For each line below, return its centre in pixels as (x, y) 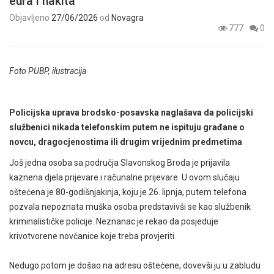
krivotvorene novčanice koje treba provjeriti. (93, 236)
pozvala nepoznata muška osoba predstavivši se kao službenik (130, 206)
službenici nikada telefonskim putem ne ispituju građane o (127, 127)
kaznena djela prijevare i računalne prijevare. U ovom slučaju (124, 177)
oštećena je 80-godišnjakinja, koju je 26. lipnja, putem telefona (128, 192)
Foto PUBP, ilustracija (48, 71)
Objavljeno (30, 17)
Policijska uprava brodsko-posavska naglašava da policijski (131, 112)
